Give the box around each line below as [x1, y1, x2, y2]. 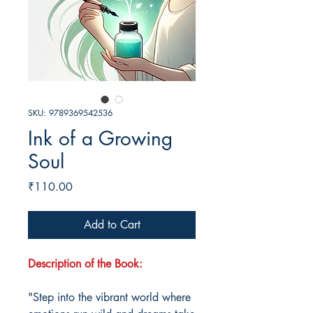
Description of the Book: [28, 256, 143, 272]
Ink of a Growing [28, 126, 173, 152]
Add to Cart [83, 217, 140, 233]
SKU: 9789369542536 [28, 107, 112, 119]
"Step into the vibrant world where [28, 290, 191, 305]
